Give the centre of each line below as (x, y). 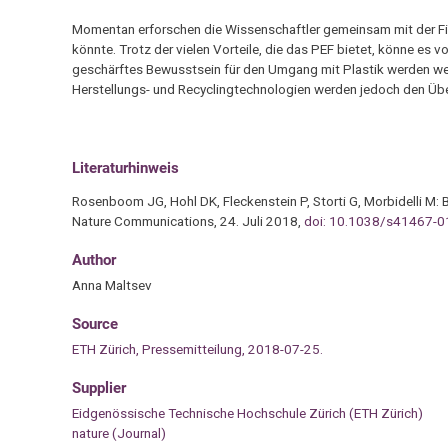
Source (94, 324)
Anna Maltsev (111, 284)
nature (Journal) (118, 433)
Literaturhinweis (125, 168)
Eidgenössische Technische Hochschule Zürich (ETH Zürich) (247, 413)
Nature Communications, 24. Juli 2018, (187, 220)
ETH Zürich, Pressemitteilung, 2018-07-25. (197, 349)
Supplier (98, 388)
